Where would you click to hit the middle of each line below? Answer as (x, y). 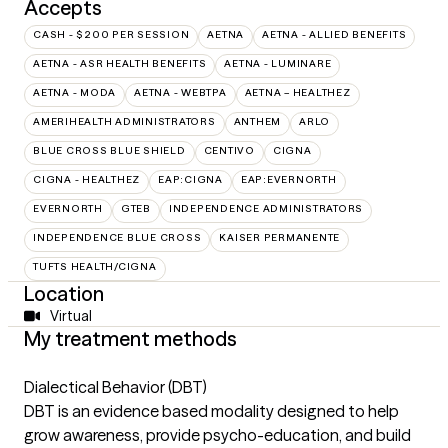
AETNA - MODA (74, 93)
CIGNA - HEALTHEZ (86, 180)
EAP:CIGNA (190, 180)
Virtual (70, 316)
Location (64, 294)
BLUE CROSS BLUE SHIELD (109, 151)
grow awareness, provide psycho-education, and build (217, 435)
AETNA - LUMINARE (278, 64)
